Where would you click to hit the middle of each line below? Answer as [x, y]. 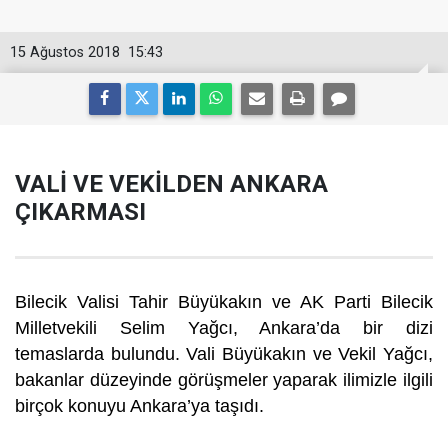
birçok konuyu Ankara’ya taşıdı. [139, 406]
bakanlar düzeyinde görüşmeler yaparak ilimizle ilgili [224, 380]
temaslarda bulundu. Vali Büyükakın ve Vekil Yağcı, [224, 354]
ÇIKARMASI [80, 212]
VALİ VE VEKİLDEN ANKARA [171, 184]
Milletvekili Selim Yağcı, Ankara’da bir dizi [224, 328]
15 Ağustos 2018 [65, 52]
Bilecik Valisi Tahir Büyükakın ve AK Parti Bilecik [224, 302]
